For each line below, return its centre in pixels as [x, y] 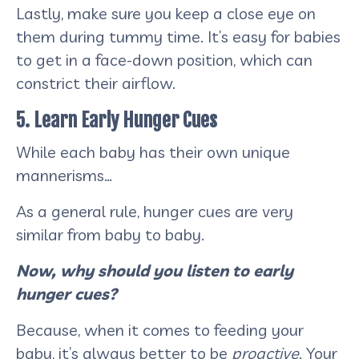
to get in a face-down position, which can [164, 59]
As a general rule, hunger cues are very [155, 211]
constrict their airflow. [98, 83]
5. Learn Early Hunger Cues [117, 120]
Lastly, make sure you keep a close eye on [166, 13]
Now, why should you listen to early [155, 270]
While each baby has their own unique [153, 151]
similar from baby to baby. [112, 234]
